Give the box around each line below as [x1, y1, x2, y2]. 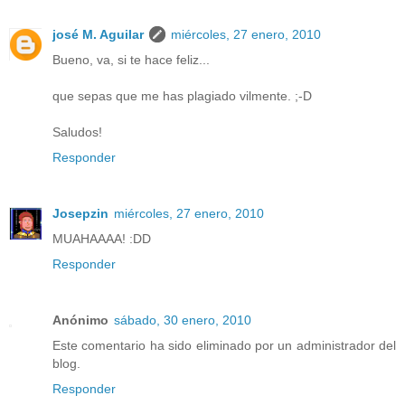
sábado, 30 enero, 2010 [114, 313, 251, 328]
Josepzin [52, 206, 108, 221]
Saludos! [52, 125, 102, 140]
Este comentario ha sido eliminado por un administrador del [52, 338, 396, 353]
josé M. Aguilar [52, 27, 144, 42]
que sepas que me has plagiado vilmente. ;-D [52, 89, 312, 104]
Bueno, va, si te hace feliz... [52, 52, 210, 68]
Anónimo [52, 313, 108, 328]
